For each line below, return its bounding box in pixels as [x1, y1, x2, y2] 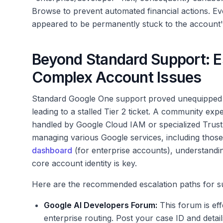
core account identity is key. [32, 158, 137, 169]
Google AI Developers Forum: [44, 200, 157, 211]
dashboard [32, 145, 72, 156]
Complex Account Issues [32, 68, 202, 87]
